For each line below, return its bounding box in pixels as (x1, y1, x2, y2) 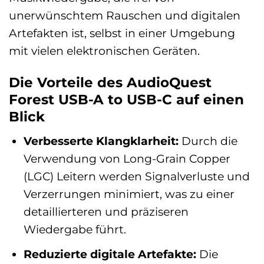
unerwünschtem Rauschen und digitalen (9, 8, 240, 22)
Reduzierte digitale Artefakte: (23, 246, 196, 261)
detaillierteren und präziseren (23, 204, 189, 219)
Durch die (178, 134, 237, 148)
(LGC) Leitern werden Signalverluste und (23, 169, 250, 184)
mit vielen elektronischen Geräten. (9, 43, 200, 58)
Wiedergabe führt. (23, 222, 126, 237)
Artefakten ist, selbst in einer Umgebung (9, 25, 235, 40)
